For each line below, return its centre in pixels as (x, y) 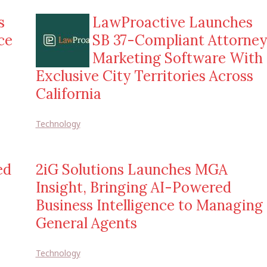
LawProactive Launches (172, 22)
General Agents (86, 223)
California (68, 94)
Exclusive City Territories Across (144, 76)
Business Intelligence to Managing (149, 205)
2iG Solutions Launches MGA (131, 170)
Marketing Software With (177, 58)
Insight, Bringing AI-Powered (133, 187)
